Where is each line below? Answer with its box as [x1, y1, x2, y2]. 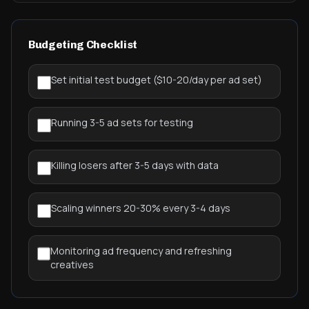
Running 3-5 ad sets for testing [51, 116, 193, 129]
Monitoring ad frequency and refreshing [50, 244, 232, 257]
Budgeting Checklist [28, 38, 137, 51]
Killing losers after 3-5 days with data [51, 159, 219, 172]
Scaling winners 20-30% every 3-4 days [51, 201, 230, 215]
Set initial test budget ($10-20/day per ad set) [51, 73, 262, 86]
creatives [50, 258, 94, 271]
